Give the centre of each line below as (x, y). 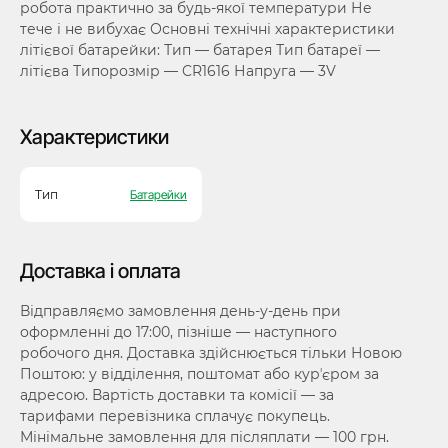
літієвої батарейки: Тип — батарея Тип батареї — (200, 50)
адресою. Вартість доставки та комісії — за (177, 395)
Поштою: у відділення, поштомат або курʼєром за (199, 374)
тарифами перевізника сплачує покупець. (175, 416)
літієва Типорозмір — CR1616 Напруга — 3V (178, 71)
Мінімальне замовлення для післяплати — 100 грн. (204, 437)
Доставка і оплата (100, 271)
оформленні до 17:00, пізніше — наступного (178, 332)
